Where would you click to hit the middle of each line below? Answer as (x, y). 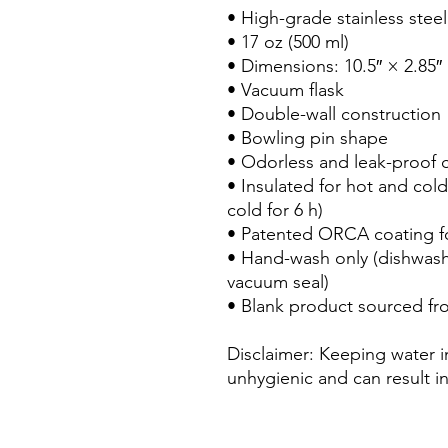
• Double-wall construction (334, 114)
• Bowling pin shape (307, 138)
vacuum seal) (278, 282)
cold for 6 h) (275, 210)
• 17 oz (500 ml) (288, 42)
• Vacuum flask (285, 90)
